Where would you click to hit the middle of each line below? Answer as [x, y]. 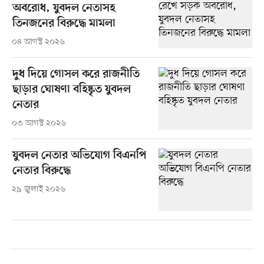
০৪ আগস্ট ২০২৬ [38, 42]
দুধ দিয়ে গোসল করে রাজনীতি [76, 74]
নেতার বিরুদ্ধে [41, 171]
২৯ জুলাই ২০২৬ [38, 189]
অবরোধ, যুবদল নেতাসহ [64, 8]
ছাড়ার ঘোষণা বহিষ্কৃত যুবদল [71, 90]
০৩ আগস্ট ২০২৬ [39, 123]
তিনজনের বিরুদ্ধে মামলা [64, 24]
